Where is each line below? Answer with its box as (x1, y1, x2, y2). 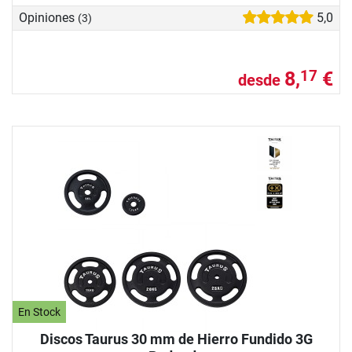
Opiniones (19, 9, 78, 25)
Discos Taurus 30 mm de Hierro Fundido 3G (39, 331, 313, 348)
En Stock (18, 305, 61, 319)
